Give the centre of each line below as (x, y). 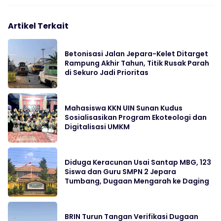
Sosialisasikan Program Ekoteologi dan (136, 118)
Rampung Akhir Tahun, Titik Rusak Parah (137, 63)
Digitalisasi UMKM (97, 127)
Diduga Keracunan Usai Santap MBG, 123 (138, 163)
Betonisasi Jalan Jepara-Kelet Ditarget (136, 54)
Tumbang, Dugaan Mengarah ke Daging (137, 181)
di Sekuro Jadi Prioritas (107, 73)
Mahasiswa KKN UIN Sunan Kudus (124, 108)
